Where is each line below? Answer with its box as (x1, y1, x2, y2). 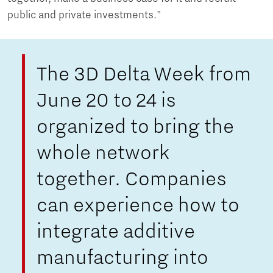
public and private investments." (7, 9, 164, 21)
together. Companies (36, 167, 227, 191)
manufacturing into (36, 246, 208, 269)
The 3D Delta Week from (36, 62, 251, 86)
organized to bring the (36, 115, 234, 138)
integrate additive (36, 219, 195, 243)
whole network (36, 141, 170, 165)
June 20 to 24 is (36, 88, 176, 112)
